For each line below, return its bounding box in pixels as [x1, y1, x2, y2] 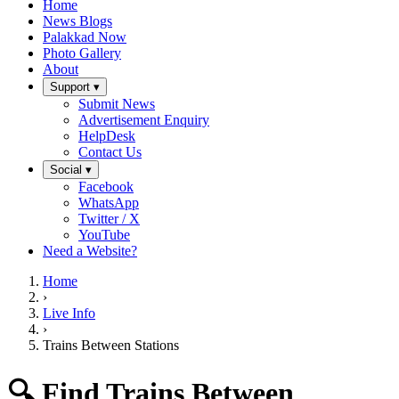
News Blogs [43, 13, 112, 28]
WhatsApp [78, 195, 139, 210]
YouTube [78, 227, 130, 242]
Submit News [78, 96, 155, 111]
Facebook [78, 179, 134, 194]
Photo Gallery [43, 45, 121, 61]
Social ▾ [50, 163, 92, 176]
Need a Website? [43, 243, 137, 258]
